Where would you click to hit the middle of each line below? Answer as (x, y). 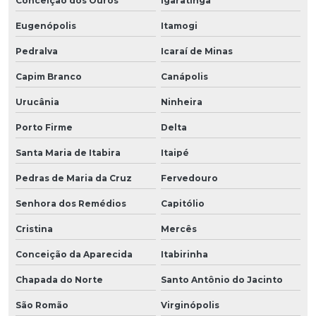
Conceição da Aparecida (74, 254)
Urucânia (37, 102)
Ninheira (181, 102)
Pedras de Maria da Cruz (74, 178)
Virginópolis (190, 305)
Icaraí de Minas (196, 51)
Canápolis (184, 76)
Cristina (34, 229)
